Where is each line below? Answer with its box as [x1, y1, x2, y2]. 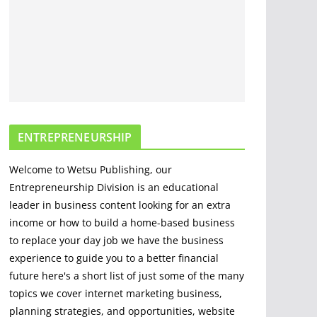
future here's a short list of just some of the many [9, 269, 244, 283]
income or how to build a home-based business [9, 216, 235, 230]
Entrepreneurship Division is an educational [9, 180, 219, 195]
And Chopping [121, 16, 189, 29]
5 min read [129, 48, 172, 60]
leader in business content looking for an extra [9, 198, 231, 212]
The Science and [121, 87, 199, 100]
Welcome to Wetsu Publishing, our [9, 163, 172, 177]
